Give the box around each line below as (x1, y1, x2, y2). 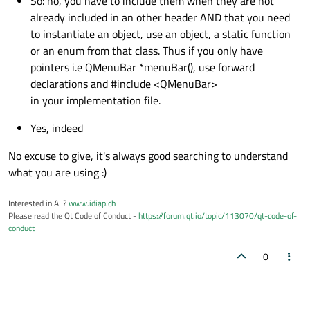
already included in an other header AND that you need (30, 9, 290, 26)
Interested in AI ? (8, 197, 69, 210)
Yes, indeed (30, 120, 83, 137)
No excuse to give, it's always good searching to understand (8, 147, 288, 165)
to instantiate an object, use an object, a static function (30, 26, 291, 43)
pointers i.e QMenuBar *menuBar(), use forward (30, 59, 255, 76)
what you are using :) (8, 164, 107, 181)
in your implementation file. (30, 92, 161, 109)
